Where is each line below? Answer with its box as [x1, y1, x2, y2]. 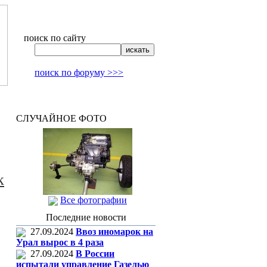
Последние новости [45, 212, 126, 222]
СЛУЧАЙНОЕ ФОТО [16, 113, 107, 123]
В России [76, 249, 114, 259]
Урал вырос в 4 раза [16, 237, 104, 248]
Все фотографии [60, 195, 127, 205]
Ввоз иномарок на [76, 226, 153, 237]
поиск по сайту [24, 33, 86, 43]
